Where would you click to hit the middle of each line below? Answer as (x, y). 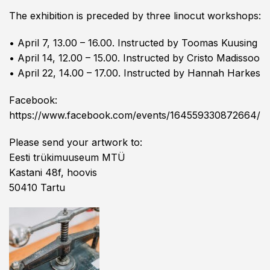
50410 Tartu (37, 188)
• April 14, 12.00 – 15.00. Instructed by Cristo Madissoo (134, 58)
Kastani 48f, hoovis (53, 173)
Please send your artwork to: (76, 143)
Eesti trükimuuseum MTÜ (67, 158)
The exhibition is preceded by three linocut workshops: (135, 16)
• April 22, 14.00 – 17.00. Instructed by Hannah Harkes (135, 73)
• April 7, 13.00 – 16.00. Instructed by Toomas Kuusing (133, 43)
